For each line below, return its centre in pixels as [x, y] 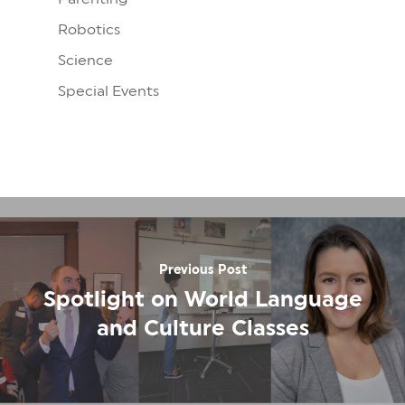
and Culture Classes [202, 328]
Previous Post [202, 270]
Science [85, 61]
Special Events [108, 91]
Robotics [89, 30]
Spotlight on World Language [202, 299]
